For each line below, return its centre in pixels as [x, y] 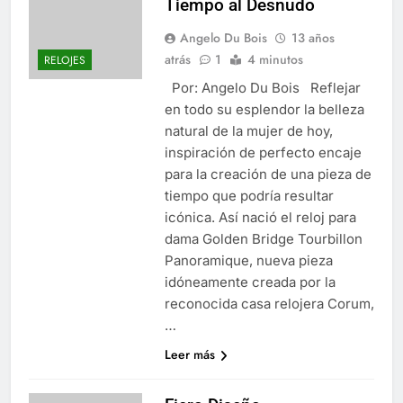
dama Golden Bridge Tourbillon [263, 238]
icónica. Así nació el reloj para [260, 217]
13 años [313, 37]
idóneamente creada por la [250, 282]
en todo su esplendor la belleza [264, 109]
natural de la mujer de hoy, [248, 130]
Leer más [189, 354]
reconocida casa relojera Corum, [269, 303]
